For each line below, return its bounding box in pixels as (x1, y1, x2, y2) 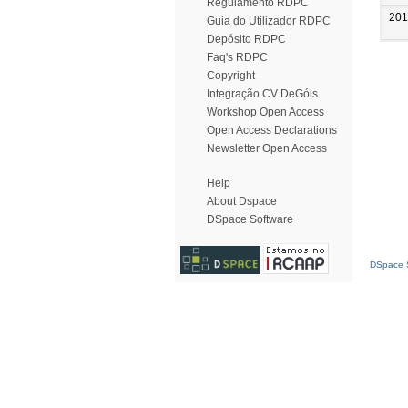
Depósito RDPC (207, 33, 286, 46)
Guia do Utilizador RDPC (207, 15, 331, 27)
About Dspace (207, 195, 277, 208)
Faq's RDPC (207, 51, 268, 64)
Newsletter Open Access (207, 142, 327, 155)
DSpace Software (207, 213, 293, 226)
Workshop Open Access (207, 106, 324, 118)
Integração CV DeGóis (207, 87, 318, 100)
